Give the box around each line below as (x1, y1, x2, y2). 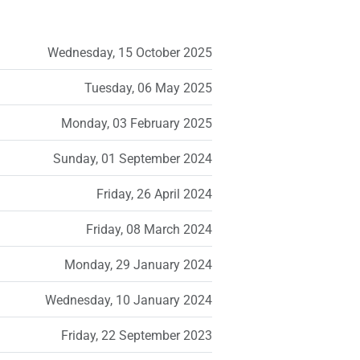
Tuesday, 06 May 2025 (84, 80, 212, 96)
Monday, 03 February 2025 (61, 116, 212, 132)
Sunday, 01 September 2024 (53, 151, 212, 167)
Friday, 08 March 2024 (86, 222, 212, 238)
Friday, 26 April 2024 (96, 186, 212, 202)
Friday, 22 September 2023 (61, 328, 212, 344)
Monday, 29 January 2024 (64, 257, 212, 273)
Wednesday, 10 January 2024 (45, 292, 212, 309)
